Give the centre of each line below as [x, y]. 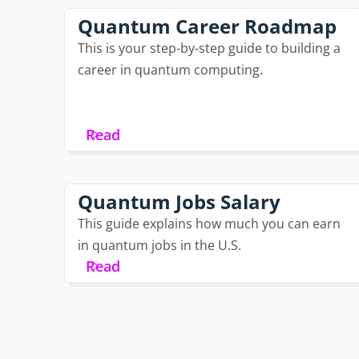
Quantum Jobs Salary [179, 201]
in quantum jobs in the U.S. [159, 245]
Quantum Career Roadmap [207, 26]
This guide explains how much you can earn [209, 223]
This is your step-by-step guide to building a [209, 48]
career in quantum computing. [170, 69]
